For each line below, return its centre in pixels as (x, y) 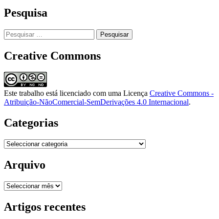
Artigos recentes (45, 207)
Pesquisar (18, 33)
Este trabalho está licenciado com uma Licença (77, 93)
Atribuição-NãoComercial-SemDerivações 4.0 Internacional (96, 102)
